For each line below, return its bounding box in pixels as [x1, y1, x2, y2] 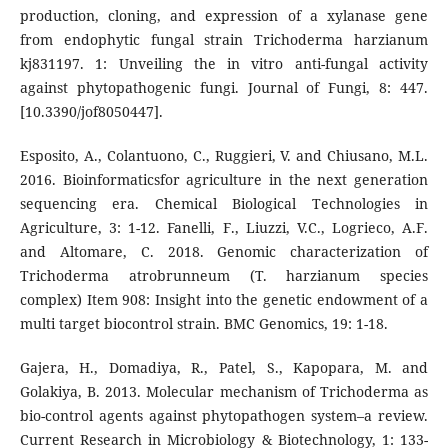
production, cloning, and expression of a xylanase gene [19, 5, 429, 25]
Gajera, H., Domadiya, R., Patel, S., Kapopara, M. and [19, 357, 429, 377]
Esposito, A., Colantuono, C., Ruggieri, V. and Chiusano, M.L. [19, 145, 429, 165]
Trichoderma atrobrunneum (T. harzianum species [19, 265, 429, 285]
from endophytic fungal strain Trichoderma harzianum [19, 29, 429, 49]
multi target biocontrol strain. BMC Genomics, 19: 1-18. [19, 313, 388, 333]
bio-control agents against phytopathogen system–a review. [19, 405, 429, 425]
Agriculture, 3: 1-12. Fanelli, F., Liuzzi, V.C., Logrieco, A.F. [19, 217, 429, 237]
